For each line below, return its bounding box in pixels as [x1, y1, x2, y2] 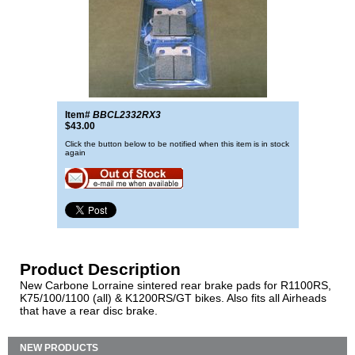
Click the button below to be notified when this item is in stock [64, 139, 289, 148]
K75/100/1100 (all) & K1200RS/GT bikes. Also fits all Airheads [20, 292, 326, 304]
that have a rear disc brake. [20, 304, 158, 317]
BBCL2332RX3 [92, 109, 161, 120]
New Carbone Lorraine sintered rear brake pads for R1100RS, [20, 279, 331, 292]
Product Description [20, 260, 181, 278]
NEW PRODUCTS [20, 342, 98, 353]
